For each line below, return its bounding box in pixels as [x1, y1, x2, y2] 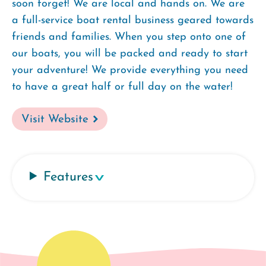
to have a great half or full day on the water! [12, 81, 233, 93]
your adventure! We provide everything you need [12, 64, 248, 76]
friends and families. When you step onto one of [12, 31, 246, 43]
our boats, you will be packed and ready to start [12, 47, 248, 59]
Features [43, 170, 94, 184]
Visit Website [21, 113, 88, 125]
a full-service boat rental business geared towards [12, 14, 254, 26]
